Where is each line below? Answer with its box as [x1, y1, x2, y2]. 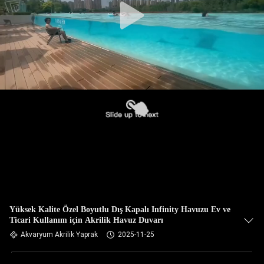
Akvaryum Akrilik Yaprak [21, 230, 98, 239]
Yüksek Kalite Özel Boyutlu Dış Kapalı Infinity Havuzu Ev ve [9, 205, 230, 214]
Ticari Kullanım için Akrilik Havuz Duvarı [9, 216, 163, 225]
